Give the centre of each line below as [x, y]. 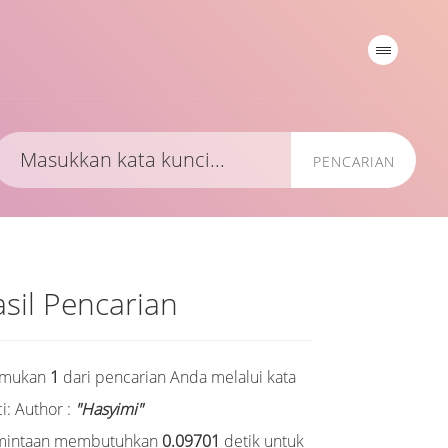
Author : [45, 409]
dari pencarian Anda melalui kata [178, 377]
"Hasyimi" [109, 409]
